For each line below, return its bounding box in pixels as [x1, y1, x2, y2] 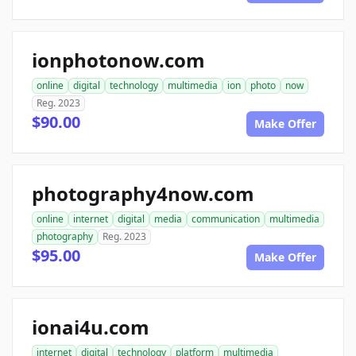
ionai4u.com [32, 314, 149, 340]
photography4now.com [32, 180, 254, 207]
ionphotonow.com [32, 47, 205, 73]
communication [192, 212, 260, 226]
